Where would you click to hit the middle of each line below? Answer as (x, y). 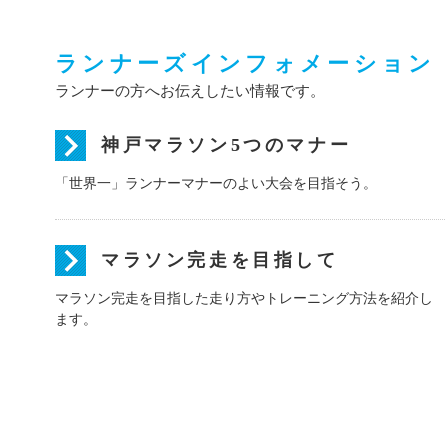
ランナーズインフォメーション (245, 64)
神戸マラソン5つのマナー (226, 145)
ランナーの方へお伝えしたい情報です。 (190, 90)
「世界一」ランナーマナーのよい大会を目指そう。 (216, 183)
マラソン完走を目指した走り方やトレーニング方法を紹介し (244, 298)
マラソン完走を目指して (220, 260)
